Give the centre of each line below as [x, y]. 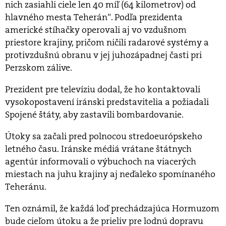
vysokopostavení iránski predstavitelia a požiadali [107, 102]
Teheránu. [26, 187]
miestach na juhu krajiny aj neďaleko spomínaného [110, 174]
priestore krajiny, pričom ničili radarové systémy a [107, 43]
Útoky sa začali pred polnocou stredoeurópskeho [104, 136]
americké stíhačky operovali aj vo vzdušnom [96, 30]
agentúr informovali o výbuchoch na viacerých [101, 162]
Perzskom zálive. [39, 68]
